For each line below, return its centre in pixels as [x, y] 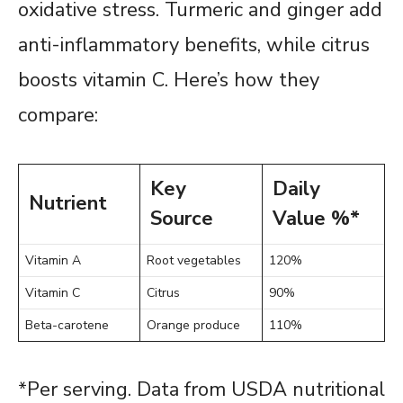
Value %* [316, 218]
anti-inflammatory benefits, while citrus [194, 45]
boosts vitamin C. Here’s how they [169, 80]
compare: [58, 115]
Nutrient [68, 203]
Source [182, 218]
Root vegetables [194, 260]
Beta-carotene [67, 325]
